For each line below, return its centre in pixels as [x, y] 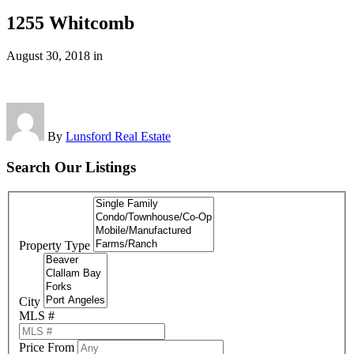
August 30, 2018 [48, 56]
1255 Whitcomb [70, 23]
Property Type [55, 246]
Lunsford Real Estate [118, 137]
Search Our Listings [71, 168]
